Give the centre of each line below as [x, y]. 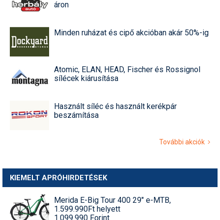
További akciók [183, 142]
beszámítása [76, 115]
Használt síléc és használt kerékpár [115, 106]
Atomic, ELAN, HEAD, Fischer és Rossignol [127, 69]
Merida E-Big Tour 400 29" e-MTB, [112, 200]
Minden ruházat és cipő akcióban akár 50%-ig [131, 32]
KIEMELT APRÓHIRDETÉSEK [58, 178]
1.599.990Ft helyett [87, 209]
